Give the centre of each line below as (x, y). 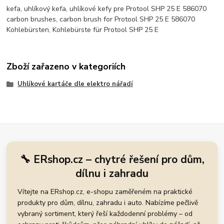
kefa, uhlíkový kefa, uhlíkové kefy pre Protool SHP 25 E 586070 (107, 8)
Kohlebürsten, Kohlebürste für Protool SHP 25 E (83, 29)
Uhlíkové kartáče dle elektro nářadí (75, 84)
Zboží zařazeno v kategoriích (66, 67)
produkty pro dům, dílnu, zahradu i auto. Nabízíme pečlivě (108, 202)
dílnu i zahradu (112, 173)
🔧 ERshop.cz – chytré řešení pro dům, (112, 159)
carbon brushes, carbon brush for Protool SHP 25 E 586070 (101, 19)
